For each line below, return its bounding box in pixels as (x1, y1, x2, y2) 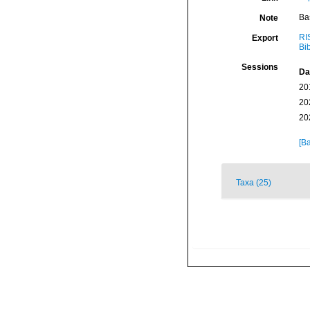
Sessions (241, 62, 278, 72)
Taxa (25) (236, 178, 271, 188)
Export (251, 33, 278, 43)
